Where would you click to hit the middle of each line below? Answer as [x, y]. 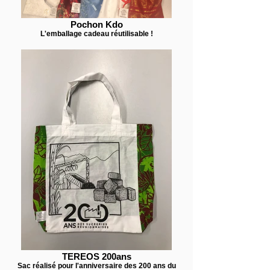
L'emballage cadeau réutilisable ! [96, 33]
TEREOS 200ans [96, 256]
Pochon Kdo [96, 24]
